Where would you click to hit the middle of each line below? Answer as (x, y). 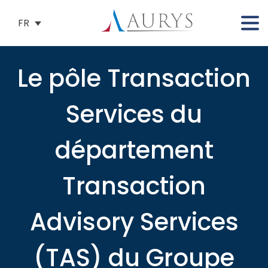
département (134, 150)
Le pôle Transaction (134, 78)
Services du (134, 114)
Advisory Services (134, 222)
